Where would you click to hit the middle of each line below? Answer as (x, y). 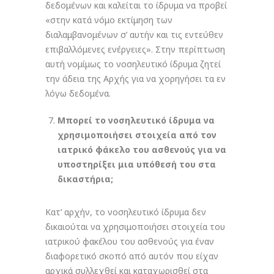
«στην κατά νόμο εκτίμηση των (109, 20)
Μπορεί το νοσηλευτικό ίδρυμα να (136, 120)
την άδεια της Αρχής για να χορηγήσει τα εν (135, 79)
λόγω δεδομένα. (78, 93)
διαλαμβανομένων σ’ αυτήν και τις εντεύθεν (134, 35)
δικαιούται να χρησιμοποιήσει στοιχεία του (135, 227)
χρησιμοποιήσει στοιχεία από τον (137, 135)
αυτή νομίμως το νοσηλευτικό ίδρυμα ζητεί (133, 64)
